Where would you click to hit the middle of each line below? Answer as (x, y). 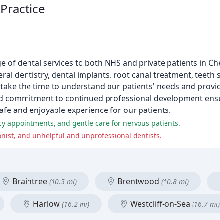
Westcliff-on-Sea (160, 204)
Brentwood (138, 181)
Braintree (30, 181)
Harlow (46, 204)
